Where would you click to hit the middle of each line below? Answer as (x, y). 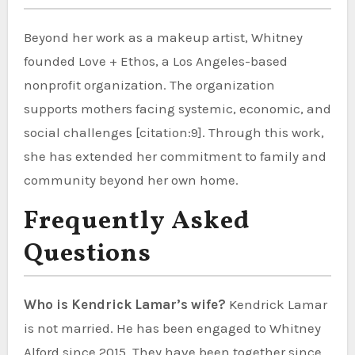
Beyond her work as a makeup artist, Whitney (163, 37)
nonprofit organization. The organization (149, 84)
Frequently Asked (137, 221)
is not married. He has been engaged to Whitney (172, 328)
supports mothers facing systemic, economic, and (177, 108)
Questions (87, 254)
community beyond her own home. (131, 179)
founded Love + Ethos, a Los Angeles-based (155, 61)
